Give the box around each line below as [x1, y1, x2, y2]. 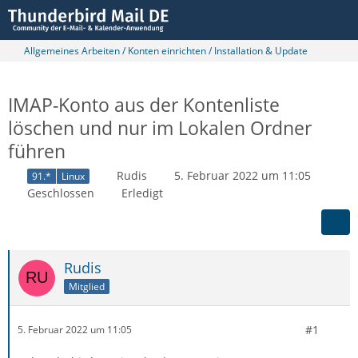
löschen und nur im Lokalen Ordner [8, 115, 312, 141]
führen [8, 138, 66, 164]
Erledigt [121, 185, 163, 201]
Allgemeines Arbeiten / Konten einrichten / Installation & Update [24, 44, 308, 58]
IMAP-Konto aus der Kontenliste [8, 92, 280, 117]
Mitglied [69, 279, 105, 293]
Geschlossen [27, 185, 94, 201]
